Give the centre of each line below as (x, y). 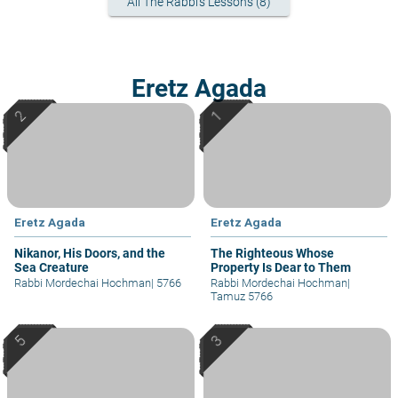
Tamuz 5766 (242, 297)
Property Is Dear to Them (281, 268)
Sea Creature (52, 268)
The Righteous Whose (272, 254)
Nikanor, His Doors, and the (90, 254)
